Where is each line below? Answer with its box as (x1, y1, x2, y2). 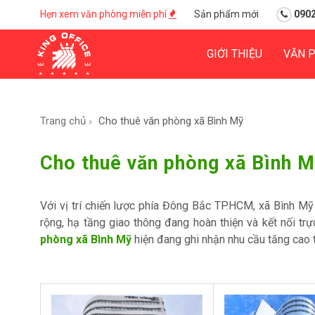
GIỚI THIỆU (207, 47, 262, 60)
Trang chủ (40, 115, 86, 127)
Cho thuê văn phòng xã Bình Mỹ (98, 115, 243, 127)
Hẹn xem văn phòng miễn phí (40, 8, 169, 20)
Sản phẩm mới (194, 8, 259, 20)
